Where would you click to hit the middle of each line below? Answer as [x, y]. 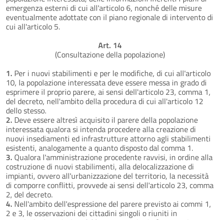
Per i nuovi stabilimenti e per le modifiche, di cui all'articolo [111, 73]
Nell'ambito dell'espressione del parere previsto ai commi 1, [112, 204]
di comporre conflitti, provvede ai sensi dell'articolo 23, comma [110, 185]
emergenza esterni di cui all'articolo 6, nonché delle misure [104, 8]
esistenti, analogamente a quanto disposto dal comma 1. [99, 148]
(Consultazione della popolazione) [110, 54]
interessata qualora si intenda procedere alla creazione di [101, 129]
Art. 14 [110, 45]
